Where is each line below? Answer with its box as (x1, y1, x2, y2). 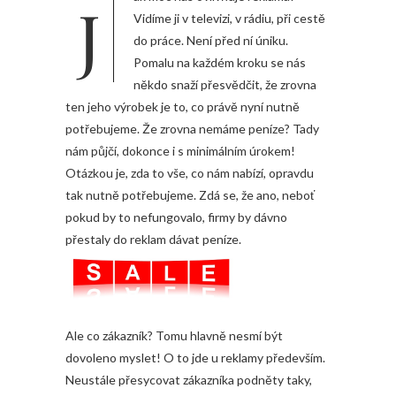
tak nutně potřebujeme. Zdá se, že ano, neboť (65, 187, 315, 202)
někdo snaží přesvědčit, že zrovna (133, 77, 316, 92)
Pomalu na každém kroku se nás (133, 55, 306, 70)
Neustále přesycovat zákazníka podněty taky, (65, 372, 312, 388)
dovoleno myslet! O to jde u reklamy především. (65, 350, 325, 366)
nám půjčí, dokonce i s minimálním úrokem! (65, 143, 295, 158)
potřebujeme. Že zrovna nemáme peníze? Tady (65, 121, 319, 136)
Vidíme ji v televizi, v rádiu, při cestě (133, 11, 325, 26)
